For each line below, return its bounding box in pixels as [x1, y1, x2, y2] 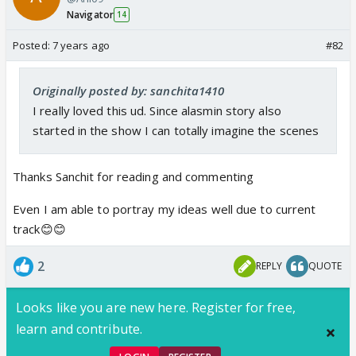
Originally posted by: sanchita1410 [33, 82, 225, 99]
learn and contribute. [16, 319, 143, 338]
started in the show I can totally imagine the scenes [33, 122, 319, 138]
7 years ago [52, 37, 110, 52]
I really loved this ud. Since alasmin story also [33, 102, 281, 118]
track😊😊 [13, 220, 66, 237]
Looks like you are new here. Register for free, [16, 298, 296, 316]
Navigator [67, 7, 114, 21]
